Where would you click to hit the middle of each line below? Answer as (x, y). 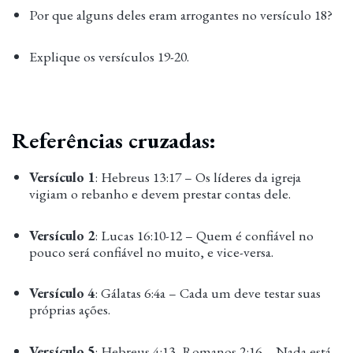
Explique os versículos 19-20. (110, 56)
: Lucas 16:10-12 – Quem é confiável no (204, 235)
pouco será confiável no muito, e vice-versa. (152, 251)
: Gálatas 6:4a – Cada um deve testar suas (208, 293)
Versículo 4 (62, 293)
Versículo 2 (62, 235)
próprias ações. (70, 310)
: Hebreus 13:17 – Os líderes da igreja (198, 176)
